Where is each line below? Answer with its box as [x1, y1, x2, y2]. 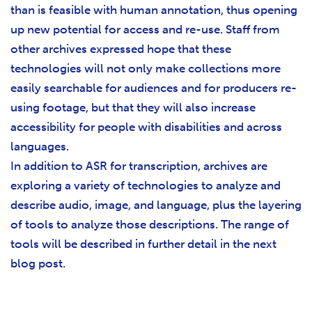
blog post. [10, 256, 68, 271]
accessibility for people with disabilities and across [10, 120, 282, 134]
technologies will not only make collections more [10, 61, 281, 76]
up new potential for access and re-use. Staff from [10, 22, 280, 37]
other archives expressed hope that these [10, 42, 231, 56]
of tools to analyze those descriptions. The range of [10, 217, 289, 232]
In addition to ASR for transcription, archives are [10, 159, 267, 173]
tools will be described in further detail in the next [10, 237, 276, 251]
